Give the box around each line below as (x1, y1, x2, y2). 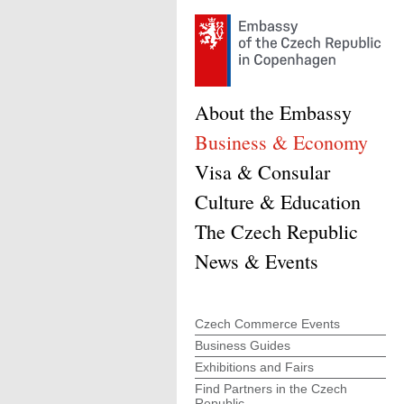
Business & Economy (195, 129, 368, 155)
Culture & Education (195, 188, 361, 215)
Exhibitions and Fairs (195, 360, 314, 374)
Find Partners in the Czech (195, 381, 347, 396)
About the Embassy (195, 99, 352, 125)
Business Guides (195, 338, 290, 353)
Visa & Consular (195, 159, 330, 185)
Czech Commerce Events (195, 317, 340, 331)
